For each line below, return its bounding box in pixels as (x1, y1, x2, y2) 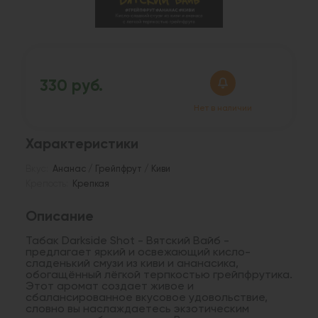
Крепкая (72, 179, 110, 189)
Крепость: (26, 179, 68, 189)
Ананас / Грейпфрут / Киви (53, 164, 171, 174)
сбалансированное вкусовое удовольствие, (26, 292, 268, 304)
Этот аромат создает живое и (26, 280, 194, 292)
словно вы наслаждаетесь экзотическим (26, 303, 249, 315)
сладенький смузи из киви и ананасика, (26, 258, 238, 270)
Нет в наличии (194, 104, 252, 113)
